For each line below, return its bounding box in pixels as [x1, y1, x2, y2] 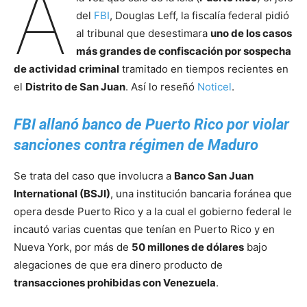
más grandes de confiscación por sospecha [75, 45, 291, 58]
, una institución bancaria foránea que [110, 187, 292, 201]
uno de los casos [210, 27, 292, 40]
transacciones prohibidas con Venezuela [14, 276, 216, 290]
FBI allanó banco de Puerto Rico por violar [14, 116, 289, 134]
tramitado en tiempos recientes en [119, 62, 288, 76]
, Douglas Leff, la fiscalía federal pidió [109, 9, 289, 23]
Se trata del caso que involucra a [14, 169, 174, 183]
